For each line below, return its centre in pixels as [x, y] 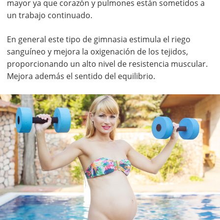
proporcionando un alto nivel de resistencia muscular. [107, 64]
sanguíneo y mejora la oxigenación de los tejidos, [97, 52]
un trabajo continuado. [50, 15]
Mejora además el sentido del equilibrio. [81, 76]
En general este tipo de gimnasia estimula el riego [99, 40]
